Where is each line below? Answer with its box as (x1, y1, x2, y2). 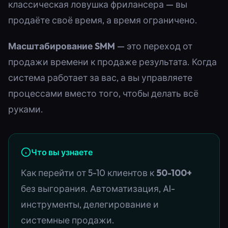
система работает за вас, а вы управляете (8, 71, 192, 83)
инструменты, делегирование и (21, 198, 159, 210)
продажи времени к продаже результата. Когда (8, 55, 217, 68)
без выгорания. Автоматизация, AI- (21, 182, 175, 194)
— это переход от (115, 40, 192, 52)
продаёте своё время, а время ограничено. (8, 14, 197, 26)
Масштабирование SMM (8, 40, 115, 52)
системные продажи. (21, 214, 115, 226)
